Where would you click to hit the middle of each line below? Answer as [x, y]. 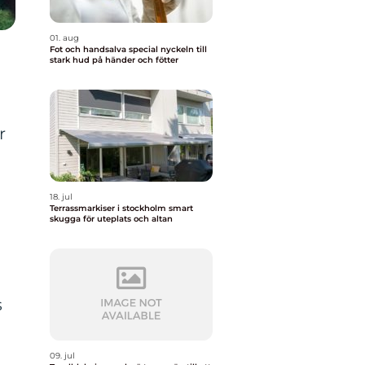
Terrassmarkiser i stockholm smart [109, 208]
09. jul [62, 356]
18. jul [61, 197]
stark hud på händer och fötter [114, 60]
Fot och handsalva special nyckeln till [105, 49]
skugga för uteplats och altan [111, 219]
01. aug [64, 38]
